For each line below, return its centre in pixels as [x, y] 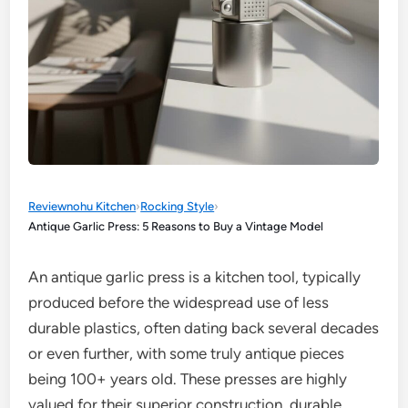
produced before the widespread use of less [179, 302]
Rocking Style [178, 206]
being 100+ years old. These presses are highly [188, 379]
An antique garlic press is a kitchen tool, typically [195, 277]
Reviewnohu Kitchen [82, 206]
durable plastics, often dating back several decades [204, 328]
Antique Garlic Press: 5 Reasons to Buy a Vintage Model [176, 226]
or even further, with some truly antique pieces [187, 353]
